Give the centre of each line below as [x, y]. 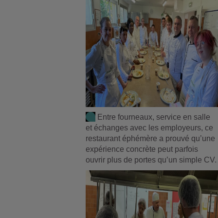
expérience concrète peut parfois [142, 149]
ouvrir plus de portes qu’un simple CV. [151, 160]
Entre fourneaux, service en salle [154, 117]
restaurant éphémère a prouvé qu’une [151, 138]
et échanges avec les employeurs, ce [150, 127]
